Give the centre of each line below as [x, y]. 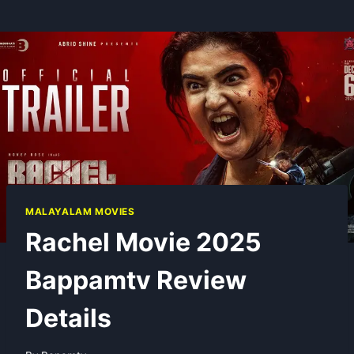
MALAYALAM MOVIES [80, 211]
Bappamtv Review [136, 280]
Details [68, 318]
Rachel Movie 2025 [143, 242]
